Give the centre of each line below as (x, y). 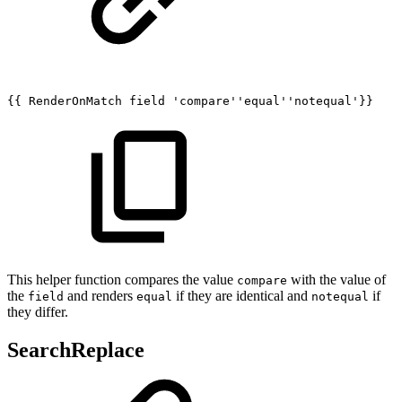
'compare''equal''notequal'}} (273, 100)
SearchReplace (76, 350)
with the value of (336, 279)
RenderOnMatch (75, 100)
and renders (100, 295)
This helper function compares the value (122, 279)
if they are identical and (242, 295)
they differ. (38, 311)
